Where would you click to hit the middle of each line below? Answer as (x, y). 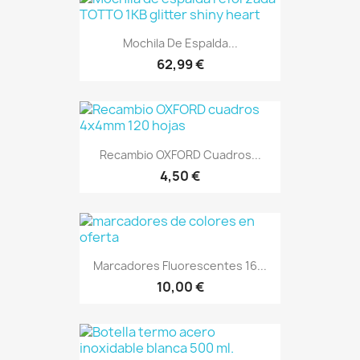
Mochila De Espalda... (180, 43)
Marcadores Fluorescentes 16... (180, 265)
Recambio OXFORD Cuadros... (180, 154)
